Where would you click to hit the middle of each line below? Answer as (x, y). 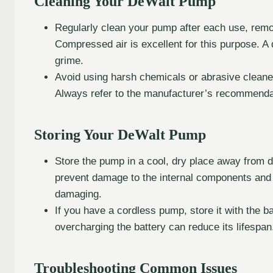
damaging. (78, 194)
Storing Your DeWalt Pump (120, 134)
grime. (69, 60)
